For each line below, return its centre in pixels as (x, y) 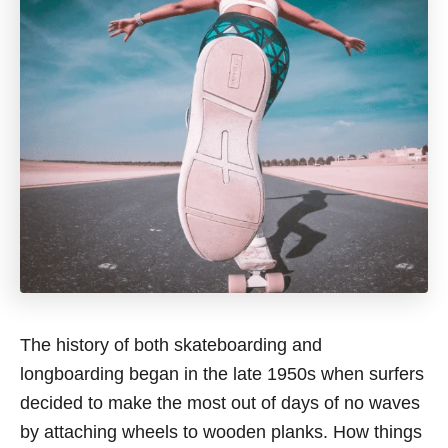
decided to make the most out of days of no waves (220, 403)
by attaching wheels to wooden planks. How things (221, 432)
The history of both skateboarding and (171, 345)
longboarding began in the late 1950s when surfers (222, 374)
